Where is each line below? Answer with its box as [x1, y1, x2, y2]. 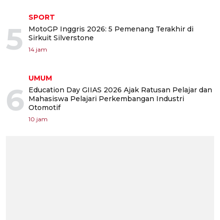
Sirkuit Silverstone [28, 33, 94, 42]
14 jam [28, 45, 47, 53]
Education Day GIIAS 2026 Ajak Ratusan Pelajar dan [28, 85, 212, 94]
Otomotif [28, 103, 60, 112]
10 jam [28, 115, 48, 123]
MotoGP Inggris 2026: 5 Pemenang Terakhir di [28, 24, 193, 33]
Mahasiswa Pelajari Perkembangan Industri [28, 94, 184, 103]
